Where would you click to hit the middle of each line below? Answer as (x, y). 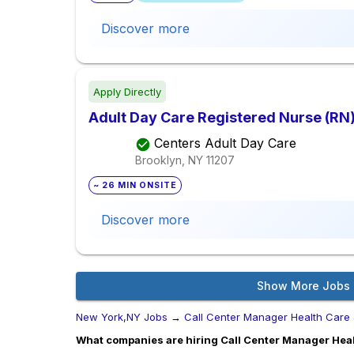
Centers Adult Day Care (225, 143)
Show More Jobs (303, 286)
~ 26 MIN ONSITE (136, 186)
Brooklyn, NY (169, 160)
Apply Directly (127, 92)
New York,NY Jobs (122, 317)
